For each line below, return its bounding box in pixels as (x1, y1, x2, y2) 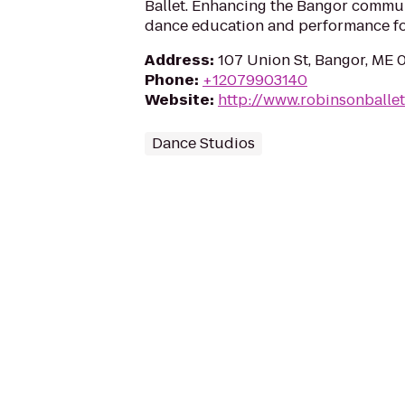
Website (145, 89, 210, 110)
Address (145, 50, 210, 71)
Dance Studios (152, 133, 255, 154)
